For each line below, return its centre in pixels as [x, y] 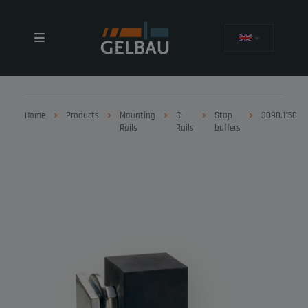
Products [82, 115]
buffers [227, 128]
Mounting [137, 115]
